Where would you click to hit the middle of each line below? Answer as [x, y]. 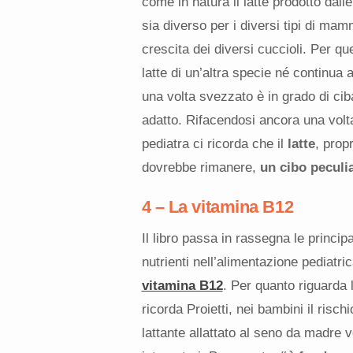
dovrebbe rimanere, [201, 167]
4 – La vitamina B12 [217, 206]
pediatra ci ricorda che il [214, 143]
